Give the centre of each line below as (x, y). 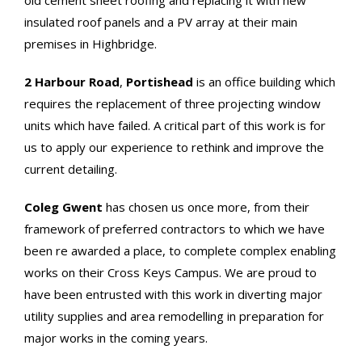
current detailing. (71, 169)
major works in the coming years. (116, 338)
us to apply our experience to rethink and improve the (174, 147)
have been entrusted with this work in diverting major (173, 294)
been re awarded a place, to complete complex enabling (180, 250)
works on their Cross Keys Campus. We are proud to (170, 272)
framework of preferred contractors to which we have (175, 229)
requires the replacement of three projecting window (173, 103)
